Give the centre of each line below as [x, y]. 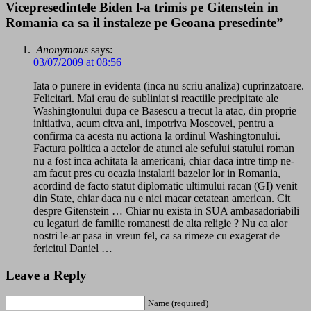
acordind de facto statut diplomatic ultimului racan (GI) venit [165, 186]
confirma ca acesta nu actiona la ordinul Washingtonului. [157, 136]
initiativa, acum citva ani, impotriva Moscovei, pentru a [153, 124]
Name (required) [178, 303]
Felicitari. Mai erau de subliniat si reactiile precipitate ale [156, 99]
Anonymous [62, 50]
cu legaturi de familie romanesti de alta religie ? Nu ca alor [160, 224]
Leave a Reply [46, 275]
